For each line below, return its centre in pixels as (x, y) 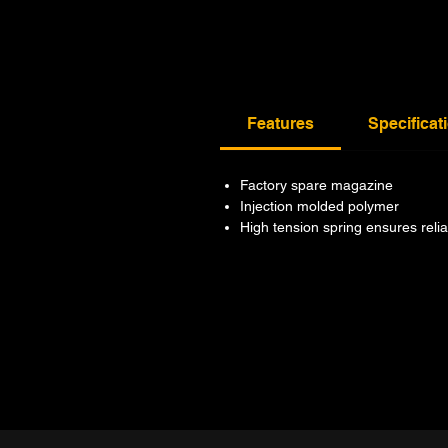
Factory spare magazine (316, 184)
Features (280, 123)
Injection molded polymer (319, 205)
